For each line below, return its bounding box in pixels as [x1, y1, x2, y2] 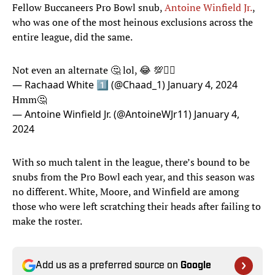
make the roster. [12, 214, 84, 228]
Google [180, 261, 211, 271]
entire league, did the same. [12, 30, 133, 44]
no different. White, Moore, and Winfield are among [12, 185, 239, 199]
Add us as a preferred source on [36, 261, 180, 271]
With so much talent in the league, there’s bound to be [12, 155, 250, 169]
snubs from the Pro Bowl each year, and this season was [12, 170, 255, 184]
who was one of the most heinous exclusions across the [12, 15, 253, 29]
